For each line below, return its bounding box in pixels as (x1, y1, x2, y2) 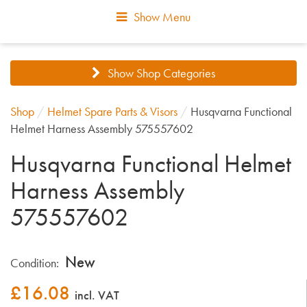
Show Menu (134, 9, 191, 25)
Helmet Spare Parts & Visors (47, 103, 177, 120)
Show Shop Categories (108, 65, 215, 82)
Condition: (10, 254, 59, 271)
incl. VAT (75, 287, 119, 304)
